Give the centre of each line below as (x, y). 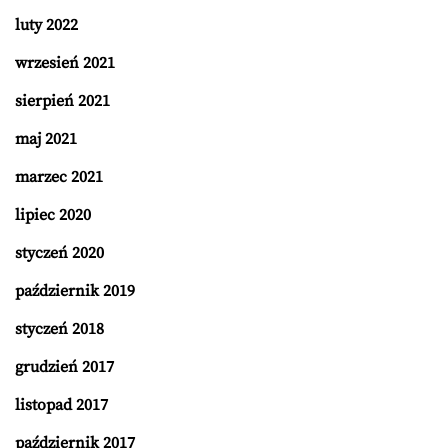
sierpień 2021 (62, 101)
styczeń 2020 (59, 253)
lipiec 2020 (53, 215)
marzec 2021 (59, 177)
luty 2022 (46, 25)
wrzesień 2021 (65, 63)
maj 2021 (46, 139)
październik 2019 (75, 291)
